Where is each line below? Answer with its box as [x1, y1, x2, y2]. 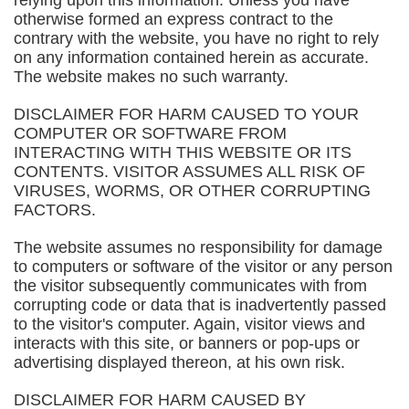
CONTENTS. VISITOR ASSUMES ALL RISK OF [14, 163, 365, 181]
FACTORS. [14, 201, 96, 219]
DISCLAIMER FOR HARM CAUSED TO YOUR [14, 105, 359, 123]
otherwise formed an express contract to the [14, 10, 333, 28]
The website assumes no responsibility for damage [14, 238, 383, 257]
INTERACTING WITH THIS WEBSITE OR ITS [14, 143, 351, 162]
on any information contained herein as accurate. [14, 48, 369, 67]
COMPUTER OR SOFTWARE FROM [14, 124, 287, 142]
